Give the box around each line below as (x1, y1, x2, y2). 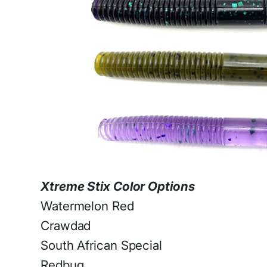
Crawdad (41, 218, 91, 233)
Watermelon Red (41, 198, 134, 213)
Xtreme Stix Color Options (41, 178, 195, 194)
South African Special (41, 237, 162, 253)
